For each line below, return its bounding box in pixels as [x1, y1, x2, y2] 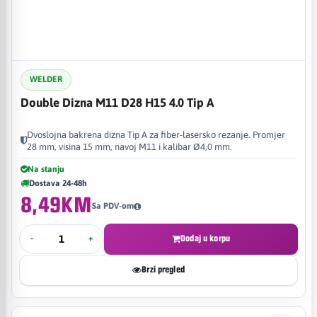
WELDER [30, 74, 62, 84]
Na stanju [28, 163, 64, 174]
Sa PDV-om [91, 201, 134, 211]
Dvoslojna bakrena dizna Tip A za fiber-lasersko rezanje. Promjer [27, 129, 285, 140]
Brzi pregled [142, 265, 185, 275]
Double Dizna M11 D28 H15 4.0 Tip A [21, 95, 214, 110]
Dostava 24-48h [29, 178, 87, 188]
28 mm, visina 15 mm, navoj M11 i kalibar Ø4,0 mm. [27, 141, 232, 152]
